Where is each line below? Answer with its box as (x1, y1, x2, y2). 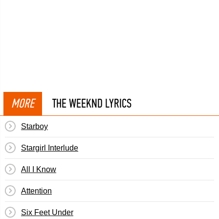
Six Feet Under (21, 208, 73, 217)
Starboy (21, 122, 48, 131)
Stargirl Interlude (21, 144, 78, 152)
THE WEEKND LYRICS (52, 96, 131, 111)
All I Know (21, 165, 56, 174)
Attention (21, 187, 52, 195)
